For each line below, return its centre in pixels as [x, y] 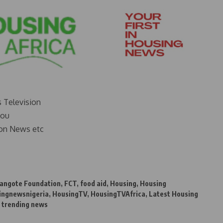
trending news [25, 205]
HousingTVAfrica [118, 194]
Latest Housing [173, 194]
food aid [93, 184]
